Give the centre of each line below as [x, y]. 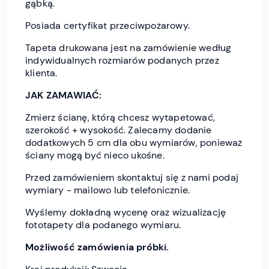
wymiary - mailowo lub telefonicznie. [108, 190]
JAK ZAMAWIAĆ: [64, 95]
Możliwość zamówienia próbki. [97, 247]
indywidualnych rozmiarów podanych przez [122, 61]
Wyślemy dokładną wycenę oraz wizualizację [126, 213]
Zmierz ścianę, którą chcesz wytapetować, [120, 118]
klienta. [41, 73]
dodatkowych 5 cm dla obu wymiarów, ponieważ [134, 143]
